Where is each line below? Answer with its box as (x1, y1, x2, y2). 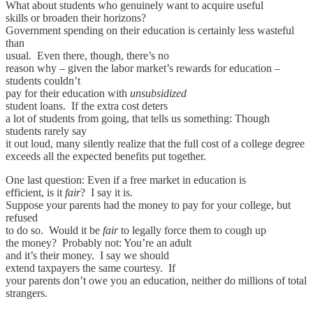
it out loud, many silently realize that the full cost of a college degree (6, 138, 305, 150)
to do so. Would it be (6, 224, 103, 237)
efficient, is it (6, 187, 65, 199)
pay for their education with (6, 87, 130, 100)
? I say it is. (80, 187, 136, 199)
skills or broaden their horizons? (6, 12, 149, 24)
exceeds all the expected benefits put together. (6, 150, 206, 163)
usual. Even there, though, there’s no (6, 50, 169, 62)
